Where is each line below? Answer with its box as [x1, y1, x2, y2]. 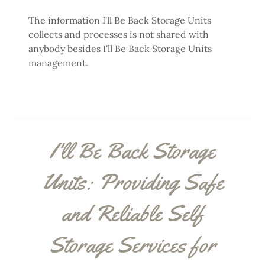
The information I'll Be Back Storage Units [28, 14, 211, 26]
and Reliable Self [62, 199, 203, 227]
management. [28, 57, 88, 69]
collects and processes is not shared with [28, 28, 209, 40]
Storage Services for [49, 230, 216, 258]
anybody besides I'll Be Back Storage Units [28, 43, 212, 54]
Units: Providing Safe [41, 167, 224, 196]
